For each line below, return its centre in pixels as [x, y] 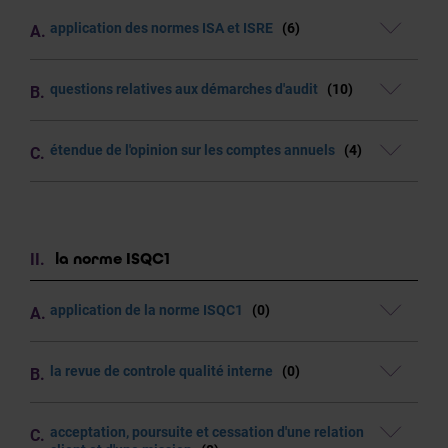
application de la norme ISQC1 [148, 310]
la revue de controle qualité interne [163, 371]
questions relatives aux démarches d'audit [185, 89]
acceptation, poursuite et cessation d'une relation [207, 432]
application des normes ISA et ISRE [163, 28]
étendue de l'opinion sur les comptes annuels [194, 150]
